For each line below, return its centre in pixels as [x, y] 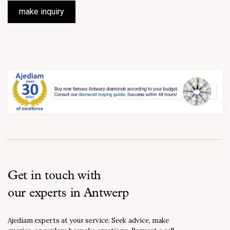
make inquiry [42, 12]
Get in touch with [54, 176]
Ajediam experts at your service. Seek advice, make [88, 220]
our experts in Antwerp [68, 193]
